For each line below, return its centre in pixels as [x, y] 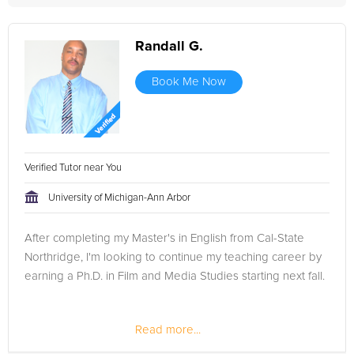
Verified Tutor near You [74, 168]
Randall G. [169, 47]
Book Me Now [189, 82]
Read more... [168, 330]
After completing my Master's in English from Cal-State [164, 238]
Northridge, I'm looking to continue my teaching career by [173, 257]
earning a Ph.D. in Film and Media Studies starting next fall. [175, 276]
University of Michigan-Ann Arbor [119, 198]
